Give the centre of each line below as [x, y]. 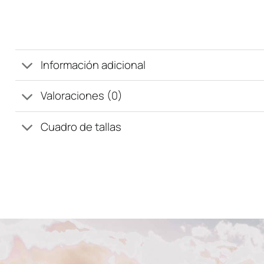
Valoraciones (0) [81, 96]
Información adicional [93, 65]
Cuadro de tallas [81, 126]
